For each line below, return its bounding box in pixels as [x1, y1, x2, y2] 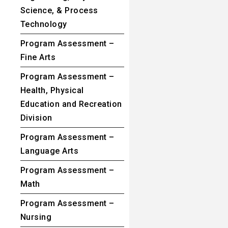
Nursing [20, 212, 52, 222]
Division [20, 112, 52, 123]
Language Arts [20, 146, 79, 156]
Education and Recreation [20, 99, 122, 109]
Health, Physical [20, 85, 84, 95]
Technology [20, 19, 67, 29]
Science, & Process [20, 5, 98, 15]
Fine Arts [20, 52, 56, 62]
